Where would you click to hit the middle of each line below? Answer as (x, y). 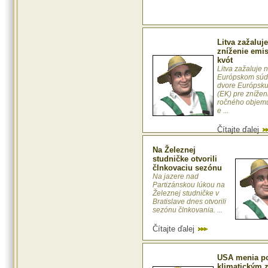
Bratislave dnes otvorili (189, 202)
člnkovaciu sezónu (187, 168)
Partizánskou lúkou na (189, 185)
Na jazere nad (176, 177)
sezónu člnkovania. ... (188, 210)
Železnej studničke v (186, 194)
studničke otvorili (185, 159)
